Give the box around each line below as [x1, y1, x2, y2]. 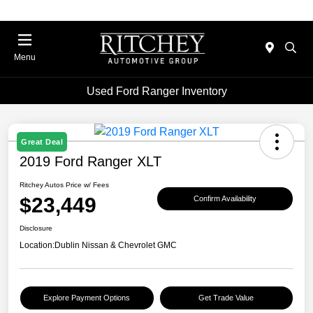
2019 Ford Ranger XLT [20, 154, 161, 170]
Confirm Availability [194, 194, 256, 203]
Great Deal [21, 138, 63, 147]
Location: [20, 240, 54, 251]
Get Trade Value [198, 293, 254, 303]
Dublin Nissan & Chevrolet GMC [54, 240, 177, 251]
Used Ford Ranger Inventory [86, 85, 227, 97]
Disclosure [20, 224, 52, 233]
